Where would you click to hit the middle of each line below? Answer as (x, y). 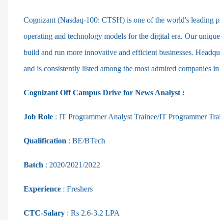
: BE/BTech (87, 140)
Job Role (38, 116)
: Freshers (77, 189)
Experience (42, 189)
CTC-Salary (44, 213)
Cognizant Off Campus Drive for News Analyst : (104, 92)
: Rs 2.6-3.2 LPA (92, 213)
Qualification (46, 140)
